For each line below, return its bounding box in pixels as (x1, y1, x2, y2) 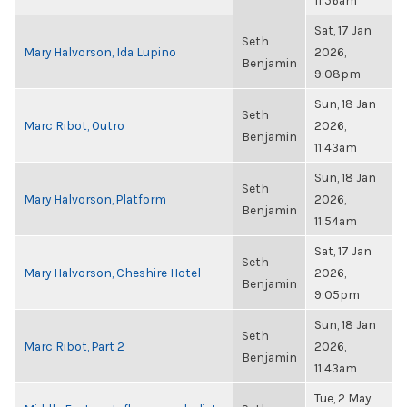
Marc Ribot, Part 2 (24, 339, 124, 353)
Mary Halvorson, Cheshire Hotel (24, 265, 201, 280)
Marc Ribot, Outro (24, 118, 124, 133)
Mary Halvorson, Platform (24, 192, 166, 206)
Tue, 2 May (314, 391, 371, 405)
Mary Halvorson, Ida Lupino (24, 45, 176, 59)
